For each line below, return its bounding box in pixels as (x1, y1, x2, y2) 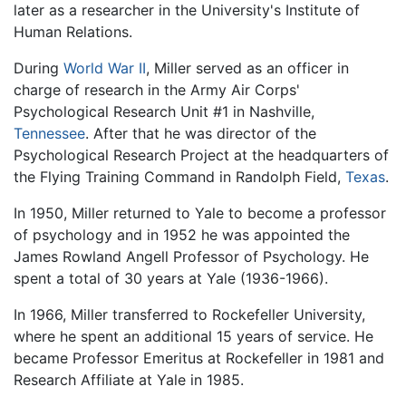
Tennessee (14, 123, 85, 142)
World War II (63, 58, 146, 77)
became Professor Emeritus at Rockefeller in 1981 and (14, 348, 384, 367)
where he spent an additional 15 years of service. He (14, 326, 373, 345)
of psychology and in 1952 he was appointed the (14, 225, 350, 244)
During (14, 58, 63, 77)
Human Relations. (14, 22, 132, 41)
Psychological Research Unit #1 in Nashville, (14, 101, 314, 121)
